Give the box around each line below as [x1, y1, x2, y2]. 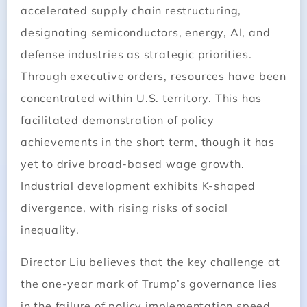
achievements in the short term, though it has [21, 135, 275, 149]
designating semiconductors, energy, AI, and [21, 25, 271, 40]
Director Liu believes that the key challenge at [21, 254, 280, 269]
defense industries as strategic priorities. [21, 47, 252, 62]
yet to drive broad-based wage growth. [21, 157, 245, 171]
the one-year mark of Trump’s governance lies [21, 276, 278, 291]
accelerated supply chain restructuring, [21, 3, 242, 18]
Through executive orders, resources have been [21, 69, 286, 84]
